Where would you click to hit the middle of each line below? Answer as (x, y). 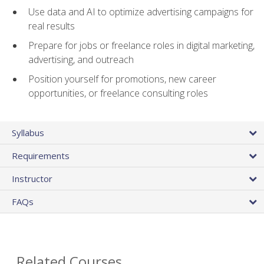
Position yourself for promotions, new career (122, 79)
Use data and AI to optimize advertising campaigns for (141, 12)
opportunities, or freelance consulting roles (118, 93)
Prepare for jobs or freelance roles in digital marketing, (141, 46)
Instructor (32, 178)
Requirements (41, 155)
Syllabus (28, 132)
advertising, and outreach (81, 60)
